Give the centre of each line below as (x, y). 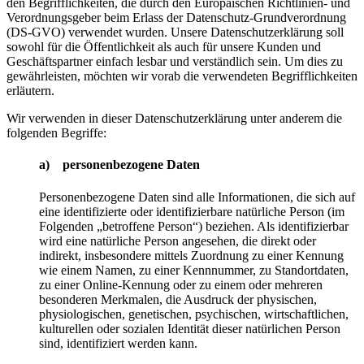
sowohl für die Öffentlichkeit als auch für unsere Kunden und (164, 47)
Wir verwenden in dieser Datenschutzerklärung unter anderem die (174, 119)
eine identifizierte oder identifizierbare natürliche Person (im (192, 211)
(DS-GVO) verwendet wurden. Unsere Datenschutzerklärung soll (175, 32)
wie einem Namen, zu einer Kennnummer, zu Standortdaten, (194, 270)
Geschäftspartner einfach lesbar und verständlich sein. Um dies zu (175, 62)
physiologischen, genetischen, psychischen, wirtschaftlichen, (194, 314)
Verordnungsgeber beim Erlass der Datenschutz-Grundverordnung (176, 18)
